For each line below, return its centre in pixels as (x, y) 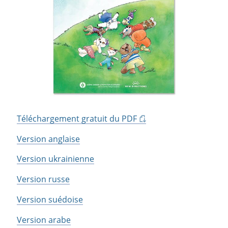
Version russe (44, 179)
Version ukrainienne (56, 159)
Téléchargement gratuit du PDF (77, 118)
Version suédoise (50, 200)
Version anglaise (49, 139)
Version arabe (44, 220)
